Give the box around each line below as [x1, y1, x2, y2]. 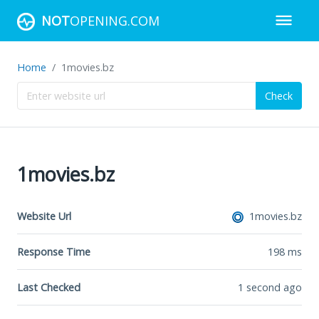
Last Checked [17, 280, 80, 294]
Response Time [17, 244, 90, 258]
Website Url [17, 209, 71, 223]
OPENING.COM [70, 11, 159, 29]
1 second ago [238, 280, 302, 294]
